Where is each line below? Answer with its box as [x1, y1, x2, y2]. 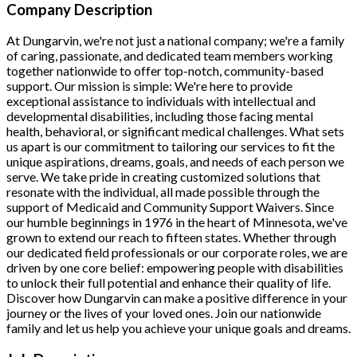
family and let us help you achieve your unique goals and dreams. [6, 320, 351, 336]
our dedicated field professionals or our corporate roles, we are [6, 245, 347, 261]
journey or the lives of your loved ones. [6, 305, 213, 321]
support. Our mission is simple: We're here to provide [6, 78, 292, 94]
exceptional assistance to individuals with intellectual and [6, 93, 316, 109]
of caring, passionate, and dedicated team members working [6, 48, 333, 64]
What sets [289, 124, 344, 139]
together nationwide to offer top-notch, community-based [6, 63, 324, 79]
